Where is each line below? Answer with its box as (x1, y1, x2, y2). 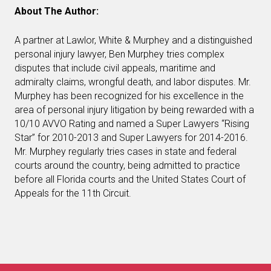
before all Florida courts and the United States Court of (15, 173, 246, 185)
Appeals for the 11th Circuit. (15, 187, 131, 199)
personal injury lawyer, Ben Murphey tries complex (15, 48, 224, 60)
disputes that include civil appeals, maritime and (15, 62, 215, 74)
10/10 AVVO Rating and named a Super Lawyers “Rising (15, 117, 249, 129)
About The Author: (15, 5, 99, 17)
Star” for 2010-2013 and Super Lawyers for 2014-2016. (15, 131, 248, 143)
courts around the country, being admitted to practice (15, 159, 240, 171)
